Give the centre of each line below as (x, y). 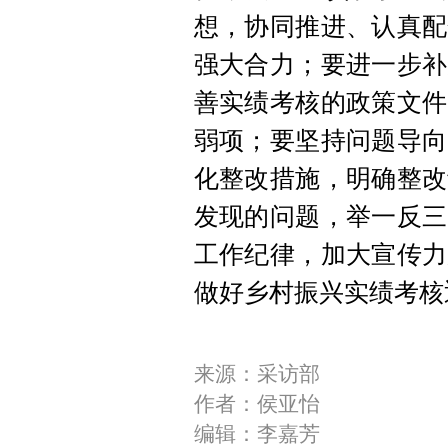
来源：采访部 (256, 374)
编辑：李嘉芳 (256, 434)
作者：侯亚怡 (256, 404)
